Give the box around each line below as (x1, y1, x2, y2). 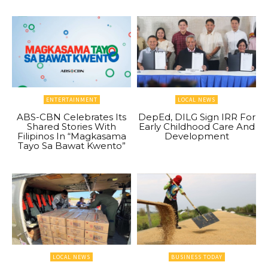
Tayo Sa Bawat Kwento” (17, 139, 126, 151)
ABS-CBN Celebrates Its (17, 111, 126, 123)
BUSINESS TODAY (170, 253, 223, 261)
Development (164, 130, 229, 142)
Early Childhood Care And (138, 120, 255, 132)
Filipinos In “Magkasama (17, 130, 126, 142)
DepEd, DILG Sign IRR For (138, 111, 255, 123)
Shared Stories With (27, 120, 116, 132)
